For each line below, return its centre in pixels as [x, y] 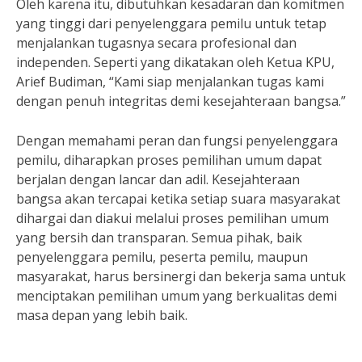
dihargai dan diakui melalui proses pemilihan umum [173, 218]
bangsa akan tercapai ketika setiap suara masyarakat [178, 199]
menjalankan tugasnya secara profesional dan [156, 43]
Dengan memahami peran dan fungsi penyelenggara [177, 141]
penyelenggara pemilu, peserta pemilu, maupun [162, 257]
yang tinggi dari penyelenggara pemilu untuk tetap [171, 23]
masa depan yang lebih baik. [102, 315]
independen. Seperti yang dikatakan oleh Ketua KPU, [175, 62]
